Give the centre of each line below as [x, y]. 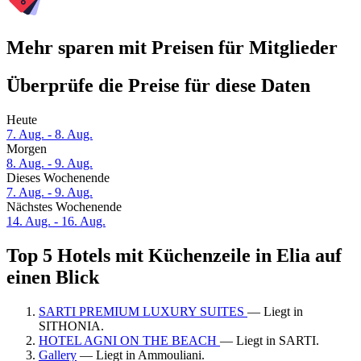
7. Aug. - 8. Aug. [50, 135]
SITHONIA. [71, 326]
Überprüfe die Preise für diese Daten [158, 86]
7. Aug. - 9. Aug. [50, 193]
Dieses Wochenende [58, 178]
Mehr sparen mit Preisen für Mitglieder [172, 48]
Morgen [27, 149]
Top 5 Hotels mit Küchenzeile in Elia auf [174, 256]
